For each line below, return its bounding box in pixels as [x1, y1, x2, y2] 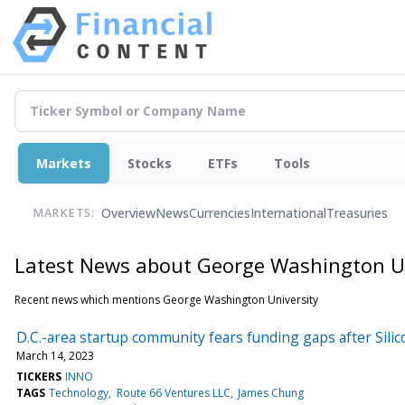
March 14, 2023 [16, 347, 94, 363]
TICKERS [16, 368, 61, 384]
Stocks [127, 154, 172, 172]
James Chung [237, 384, 304, 400]
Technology [49, 384, 109, 400]
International [250, 204, 326, 222]
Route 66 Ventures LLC [116, 384, 231, 400]
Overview [101, 204, 155, 222]
